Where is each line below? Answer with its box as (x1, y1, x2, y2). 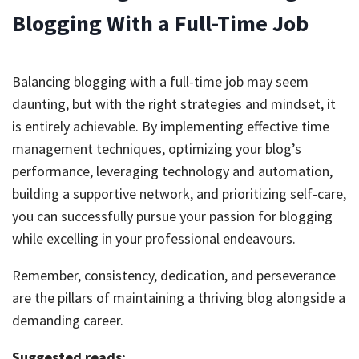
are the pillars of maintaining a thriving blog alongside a (12, 288, 345, 307)
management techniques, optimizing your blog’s (12, 139, 301, 158)
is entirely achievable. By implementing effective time (12, 117, 329, 135)
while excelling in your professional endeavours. (12, 229, 296, 248)
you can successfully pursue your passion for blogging (12, 207, 333, 225)
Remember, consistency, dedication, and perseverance (12, 266, 336, 284)
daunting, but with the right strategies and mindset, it (12, 95, 336, 113)
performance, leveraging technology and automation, (12, 162, 333, 180)
